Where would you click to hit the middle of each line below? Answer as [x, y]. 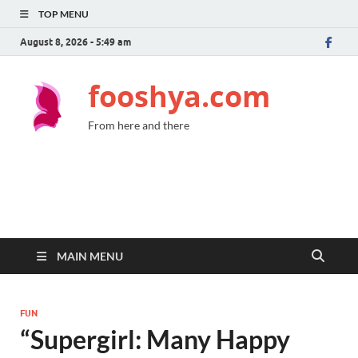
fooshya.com [179, 96]
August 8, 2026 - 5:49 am [76, 42]
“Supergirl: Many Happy [155, 339]
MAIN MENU [90, 256]
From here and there [139, 125]
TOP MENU [64, 14]
